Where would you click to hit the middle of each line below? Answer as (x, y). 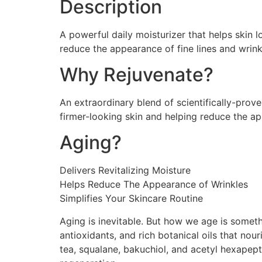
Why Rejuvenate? (137, 75)
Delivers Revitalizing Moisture (125, 170)
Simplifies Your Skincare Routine (131, 199)
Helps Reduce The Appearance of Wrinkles (154, 185)
